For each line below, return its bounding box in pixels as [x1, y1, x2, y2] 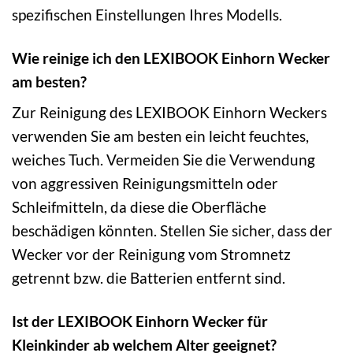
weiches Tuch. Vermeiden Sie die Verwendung [12, 150, 315, 169]
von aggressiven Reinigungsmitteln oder [12, 174, 278, 193]
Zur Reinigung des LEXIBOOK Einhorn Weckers [12, 103, 327, 122]
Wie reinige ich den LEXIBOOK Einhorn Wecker [12, 48, 330, 67]
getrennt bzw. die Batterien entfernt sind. [12, 269, 285, 288]
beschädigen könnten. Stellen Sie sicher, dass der [12, 221, 333, 240]
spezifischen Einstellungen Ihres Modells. [12, 5, 282, 24]
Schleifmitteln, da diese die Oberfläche [12, 198, 266, 217]
